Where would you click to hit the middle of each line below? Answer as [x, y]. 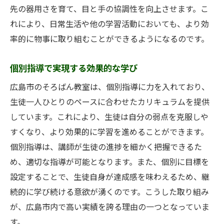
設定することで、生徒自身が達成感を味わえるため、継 [110, 177]
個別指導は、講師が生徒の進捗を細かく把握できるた [106, 147]
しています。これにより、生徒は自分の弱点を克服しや [109, 117]
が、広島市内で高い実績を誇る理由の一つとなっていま [110, 207]
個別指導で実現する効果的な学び [74, 69]
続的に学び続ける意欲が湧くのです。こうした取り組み [109, 192]
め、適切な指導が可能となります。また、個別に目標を [109, 162]
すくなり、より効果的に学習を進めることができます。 [109, 132]
